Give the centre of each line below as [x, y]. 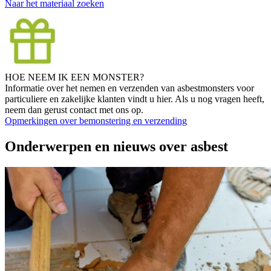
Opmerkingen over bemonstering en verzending [96, 120]
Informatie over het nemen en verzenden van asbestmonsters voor [129, 88]
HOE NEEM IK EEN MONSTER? [74, 77]
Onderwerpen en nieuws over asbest [116, 146]
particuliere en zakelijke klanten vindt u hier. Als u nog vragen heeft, [135, 99]
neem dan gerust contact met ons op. [74, 109]
